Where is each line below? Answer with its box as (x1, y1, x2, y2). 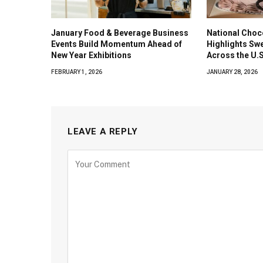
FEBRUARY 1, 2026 (51, 68, 102, 75)
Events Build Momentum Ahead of (51, 39, 182, 49)
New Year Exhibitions (51, 50, 131, 60)
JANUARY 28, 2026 (206, 68, 258, 75)
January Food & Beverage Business (51, 28, 188, 38)
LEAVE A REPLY (68, 126, 138, 137)
